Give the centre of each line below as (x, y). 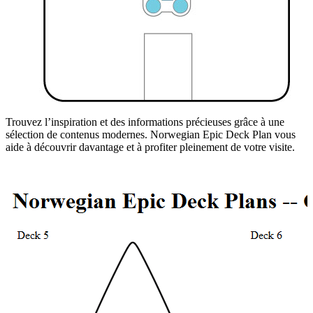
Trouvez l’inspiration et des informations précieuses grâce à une (145, 122)
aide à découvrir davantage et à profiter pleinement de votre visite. (150, 147)
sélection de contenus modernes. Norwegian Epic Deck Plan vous (151, 134)
